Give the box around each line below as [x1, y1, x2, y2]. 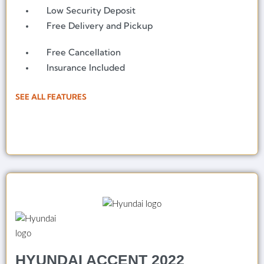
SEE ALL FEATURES [15, 91, 87, 101]
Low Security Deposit [47, 5, 136, 16]
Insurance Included [47, 61, 126, 73]
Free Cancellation [47, 46, 121, 58]
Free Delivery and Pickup [47, 20, 153, 32]
